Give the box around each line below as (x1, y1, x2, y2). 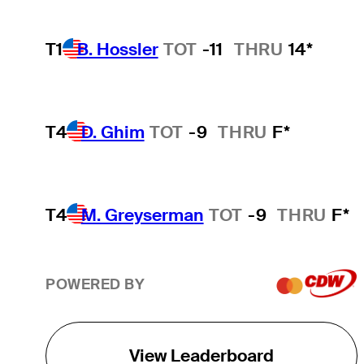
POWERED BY (45, 275, 145, 294)
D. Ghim (80, 120, 145, 143)
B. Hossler (76, 38, 158, 61)
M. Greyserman (80, 203, 204, 226)
